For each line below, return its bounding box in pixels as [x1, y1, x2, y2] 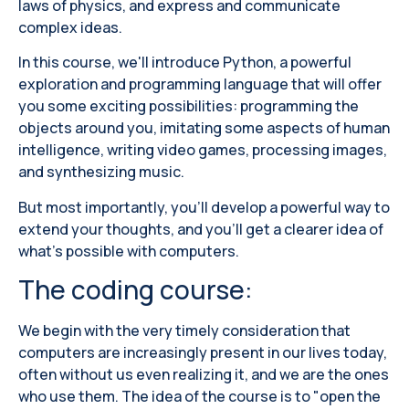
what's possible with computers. [18, 240, 239, 261]
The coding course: [18, 272, 253, 308]
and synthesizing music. [18, 162, 184, 183]
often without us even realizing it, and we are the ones [18, 364, 389, 385]
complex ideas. [18, 17, 122, 38]
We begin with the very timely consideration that [18, 320, 351, 341]
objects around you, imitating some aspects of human [18, 118, 390, 139]
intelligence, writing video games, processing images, [18, 140, 387, 161]
